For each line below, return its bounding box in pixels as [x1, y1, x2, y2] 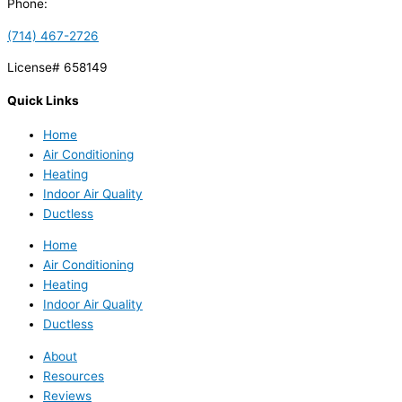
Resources [43, 369, 104, 383]
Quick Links [7, 93, 79, 109]
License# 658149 [7, 60, 108, 75]
